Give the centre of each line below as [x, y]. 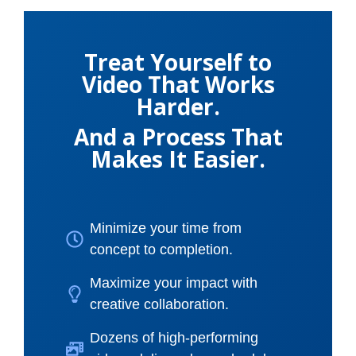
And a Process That [178, 136]
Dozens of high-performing [174, 337]
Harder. [178, 106]
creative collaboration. [159, 304]
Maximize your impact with [173, 282]
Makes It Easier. [178, 159]
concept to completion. [161, 249]
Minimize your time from [165, 228]
